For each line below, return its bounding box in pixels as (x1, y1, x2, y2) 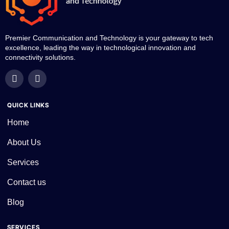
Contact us (7, 177, 46, 187)
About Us (7, 138, 41, 147)
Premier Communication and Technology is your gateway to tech (5, 33, 213, 42)
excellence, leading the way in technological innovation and (5, 43, 196, 52)
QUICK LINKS (7, 101, 49, 109)
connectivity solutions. (5, 53, 76, 61)
